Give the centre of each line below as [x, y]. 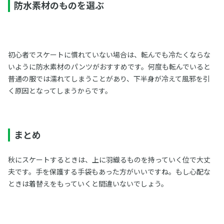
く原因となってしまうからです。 [60, 90]
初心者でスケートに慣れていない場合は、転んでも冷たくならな [109, 54]
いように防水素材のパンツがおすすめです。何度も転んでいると [109, 66]
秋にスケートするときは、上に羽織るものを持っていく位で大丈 [109, 159]
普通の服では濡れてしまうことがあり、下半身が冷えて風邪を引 [109, 78]
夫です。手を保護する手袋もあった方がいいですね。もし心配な [109, 171]
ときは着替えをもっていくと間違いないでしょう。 [88, 183]
